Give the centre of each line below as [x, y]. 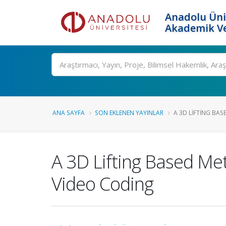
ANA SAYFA [69, 112]
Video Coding [102, 184]
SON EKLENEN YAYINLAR [129, 112]
